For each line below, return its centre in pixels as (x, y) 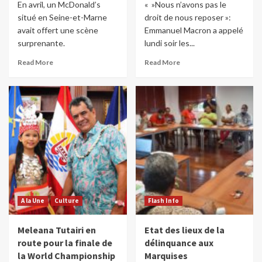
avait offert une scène (58, 30)
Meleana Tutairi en (57, 230)
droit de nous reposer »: (187, 18)
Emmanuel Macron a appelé (194, 30)
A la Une (33, 201)
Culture (67, 201)
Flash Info (163, 201)
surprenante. (41, 43)
